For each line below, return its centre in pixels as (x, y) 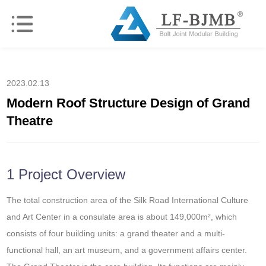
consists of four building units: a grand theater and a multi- (116, 233)
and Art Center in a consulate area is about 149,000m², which (122, 217)
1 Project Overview (66, 174)
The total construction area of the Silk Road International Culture (128, 200)
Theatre (30, 121)
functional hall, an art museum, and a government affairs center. (127, 250)
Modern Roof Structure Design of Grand (129, 103)
